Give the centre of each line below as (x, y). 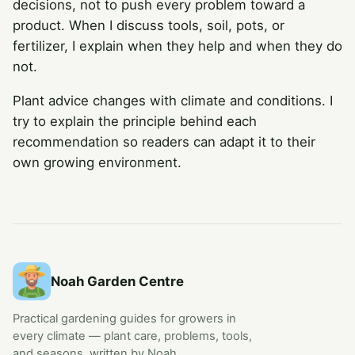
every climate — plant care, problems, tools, (132, 336)
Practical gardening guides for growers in (124, 319)
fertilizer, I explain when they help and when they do (177, 46)
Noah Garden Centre (117, 282)
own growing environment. (97, 162)
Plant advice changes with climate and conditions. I (173, 100)
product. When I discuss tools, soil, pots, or (149, 25)
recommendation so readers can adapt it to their (164, 141)
